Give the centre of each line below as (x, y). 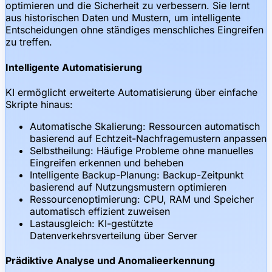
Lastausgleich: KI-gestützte (91, 223)
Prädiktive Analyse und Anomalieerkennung (110, 261)
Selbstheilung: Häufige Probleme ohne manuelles (141, 150)
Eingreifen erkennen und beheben (107, 162)
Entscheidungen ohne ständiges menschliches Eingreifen (134, 30)
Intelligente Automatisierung (74, 67)
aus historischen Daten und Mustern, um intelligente (123, 18)
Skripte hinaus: (39, 104)
